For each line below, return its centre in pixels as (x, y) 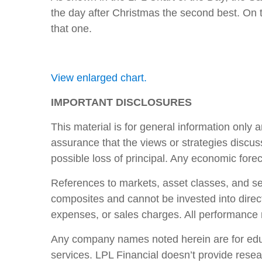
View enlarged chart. (99, 78)
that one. (71, 29)
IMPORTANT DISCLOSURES (121, 102)
